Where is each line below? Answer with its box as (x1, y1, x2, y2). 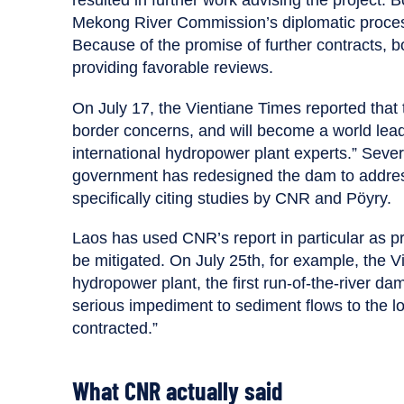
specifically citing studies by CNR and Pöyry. (72, 188, 396, 207)
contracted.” (72, 319, 158, 338)
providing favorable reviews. (72, 58, 273, 77)
